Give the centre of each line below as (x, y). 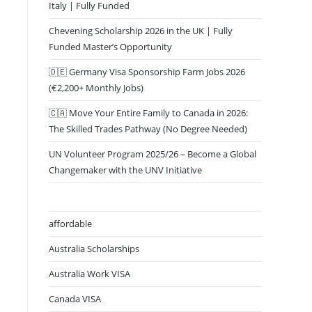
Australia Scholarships (94, 249)
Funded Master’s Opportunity (110, 47)
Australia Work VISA (89, 274)
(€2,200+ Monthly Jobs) (96, 88)
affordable (70, 224)
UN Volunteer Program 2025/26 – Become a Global (153, 154)
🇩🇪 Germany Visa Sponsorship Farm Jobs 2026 (147, 72)
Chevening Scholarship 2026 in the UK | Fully (141, 31)
